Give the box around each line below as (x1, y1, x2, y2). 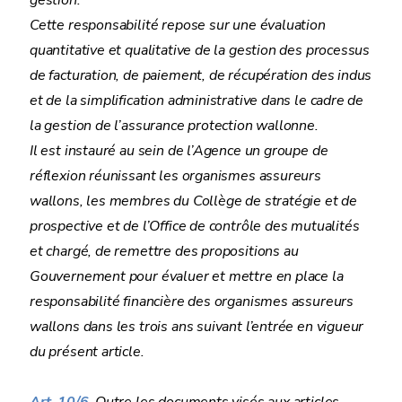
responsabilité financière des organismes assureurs (30, 292, 354, 311)
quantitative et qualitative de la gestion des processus (30, 40, 371, 60)
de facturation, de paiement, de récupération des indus (30, 66, 372, 85)
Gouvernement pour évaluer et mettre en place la (30, 267, 344, 286)
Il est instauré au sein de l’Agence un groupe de (30, 141, 328, 161)
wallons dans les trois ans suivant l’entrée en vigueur (30, 317, 364, 336)
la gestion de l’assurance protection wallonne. (30, 116, 319, 135)
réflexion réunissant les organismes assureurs (30, 166, 321, 186)
